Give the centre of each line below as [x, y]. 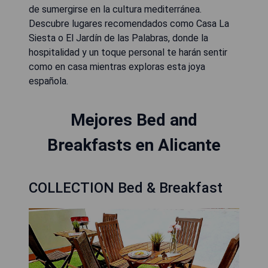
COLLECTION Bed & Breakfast [126, 188]
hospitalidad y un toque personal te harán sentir [128, 52]
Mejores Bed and [134, 120]
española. [48, 81]
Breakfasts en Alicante [134, 145]
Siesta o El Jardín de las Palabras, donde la [118, 38]
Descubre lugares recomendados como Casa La [129, 24]
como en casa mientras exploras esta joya [117, 67]
